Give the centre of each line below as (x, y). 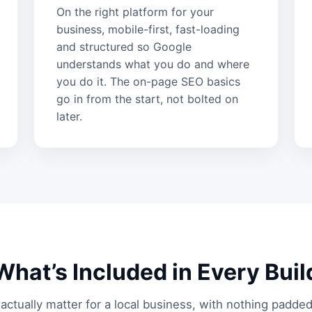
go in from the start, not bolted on (147, 99)
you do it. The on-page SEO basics (148, 81)
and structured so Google (124, 46)
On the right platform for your (135, 11)
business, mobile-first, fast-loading (148, 29)
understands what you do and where (153, 64)
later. (69, 116)
